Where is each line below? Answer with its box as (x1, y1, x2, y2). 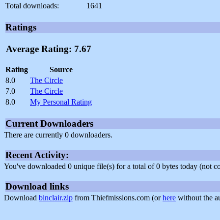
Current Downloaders (5, 118, 93, 129)
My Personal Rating (30, 97, 92, 106)
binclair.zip (39, 193, 73, 202)
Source (49, 65, 73, 74)
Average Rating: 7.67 (6, 44, 91, 55)
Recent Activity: (5, 149, 69, 160)
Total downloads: (5, 1, 59, 10)
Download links (5, 181, 69, 192)
